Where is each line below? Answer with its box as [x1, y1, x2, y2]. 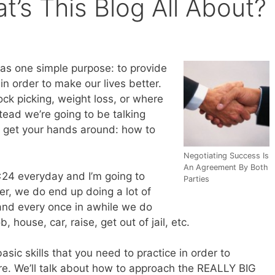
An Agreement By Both [184, 163, 268, 172]
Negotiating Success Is [184, 151, 269, 161]
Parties [184, 174, 209, 184]
